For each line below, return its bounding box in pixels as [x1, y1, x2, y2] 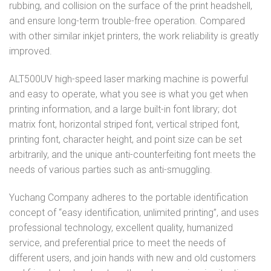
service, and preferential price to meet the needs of [9, 237, 226, 249]
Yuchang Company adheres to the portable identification [9, 191, 248, 203]
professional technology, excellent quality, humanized [9, 221, 233, 233]
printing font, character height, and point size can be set [9, 134, 242, 146]
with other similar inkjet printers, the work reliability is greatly [9, 30, 259, 42]
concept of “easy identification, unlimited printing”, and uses [9, 206, 259, 218]
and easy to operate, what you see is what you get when [9, 88, 248, 100]
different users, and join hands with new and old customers [9, 252, 256, 264]
